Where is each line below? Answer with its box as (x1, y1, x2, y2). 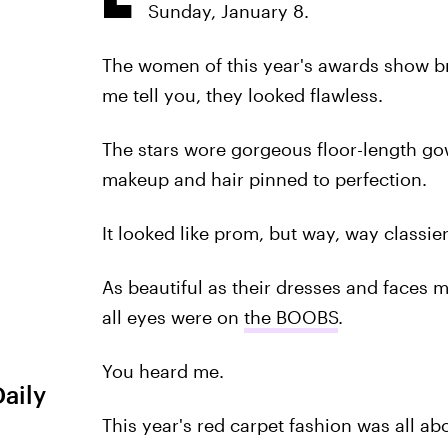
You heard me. (101, 360, 224, 382)
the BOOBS (243, 306, 338, 328)
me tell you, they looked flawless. (101, 84, 383, 106)
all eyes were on (101, 306, 244, 328)
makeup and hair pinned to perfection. (101, 168, 427, 190)
